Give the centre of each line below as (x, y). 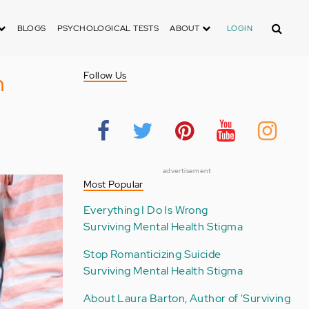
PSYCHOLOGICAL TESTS (108, 28)
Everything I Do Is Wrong (146, 210)
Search (281, 24)
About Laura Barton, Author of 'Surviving (187, 298)
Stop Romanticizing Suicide (152, 254)
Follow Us (105, 75)
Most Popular (113, 184)
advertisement (187, 171)
